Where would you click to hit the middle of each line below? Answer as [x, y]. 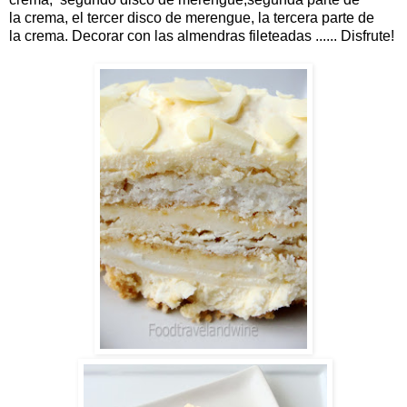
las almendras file [211, 35]
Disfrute [366, 35]
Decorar [98, 35]
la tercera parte [306, 17]
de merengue [208, 17]
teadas [290, 35]
